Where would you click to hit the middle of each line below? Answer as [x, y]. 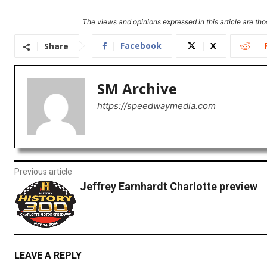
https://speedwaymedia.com [156, 106]
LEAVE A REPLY [48, 256]
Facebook [141, 46]
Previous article [43, 172]
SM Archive [137, 89]
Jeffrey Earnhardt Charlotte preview [168, 187]
